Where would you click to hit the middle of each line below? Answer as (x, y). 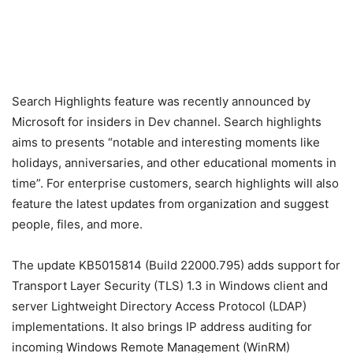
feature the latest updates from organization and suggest (170, 203)
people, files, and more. (77, 224)
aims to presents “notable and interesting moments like (166, 142)
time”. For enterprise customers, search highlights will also (175, 183)
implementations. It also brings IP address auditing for (162, 326)
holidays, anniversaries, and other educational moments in (174, 162)
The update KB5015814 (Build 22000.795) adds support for (176, 265)
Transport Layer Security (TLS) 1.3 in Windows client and (170, 285)
